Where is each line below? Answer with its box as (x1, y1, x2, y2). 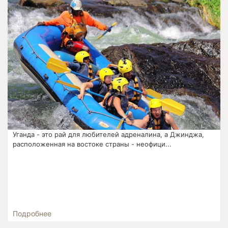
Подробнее (13, 209, 52, 218)
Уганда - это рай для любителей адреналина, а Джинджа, (13, 130, 205, 139)
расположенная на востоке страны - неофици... (13, 140, 172, 149)
